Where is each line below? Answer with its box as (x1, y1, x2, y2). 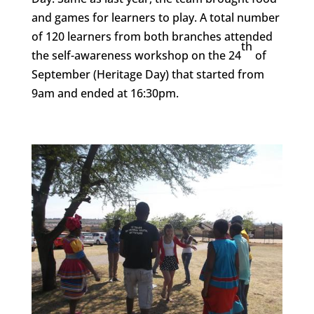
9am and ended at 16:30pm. (31, 85, 179, 101)
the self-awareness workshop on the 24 (31, 47, 241, 63)
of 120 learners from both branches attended (31, 28, 273, 44)
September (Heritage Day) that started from (31, 66, 264, 82)
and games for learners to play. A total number (31, 9, 280, 25)
